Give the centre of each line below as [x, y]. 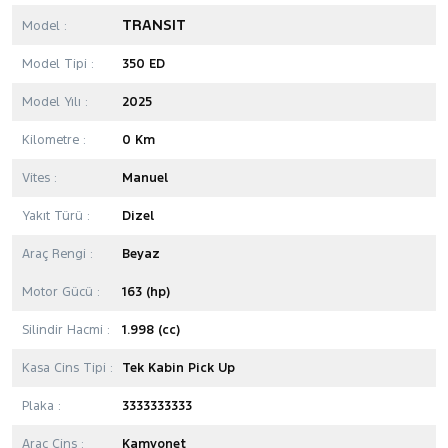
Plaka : [41, 405]
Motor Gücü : [61, 291]
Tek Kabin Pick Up [178, 367]
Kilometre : [54, 139]
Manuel [145, 177]
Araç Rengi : [57, 253]
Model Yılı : [55, 101]
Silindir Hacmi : [66, 329]
